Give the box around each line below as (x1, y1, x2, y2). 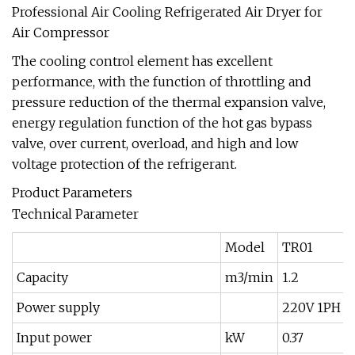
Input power (17, 330, 92, 346)
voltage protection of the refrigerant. (12, 156, 237, 173)
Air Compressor (12, 25, 109, 41)
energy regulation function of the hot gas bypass (12, 115, 312, 132)
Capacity (17, 269, 68, 286)
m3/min (225, 269, 273, 286)
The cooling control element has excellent (12, 53, 273, 70)
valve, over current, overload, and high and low (12, 136, 298, 152)
